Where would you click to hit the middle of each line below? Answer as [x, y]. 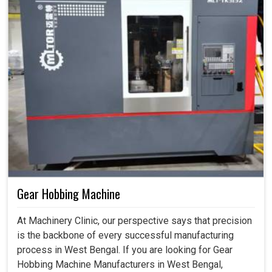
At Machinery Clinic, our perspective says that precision [134, 220]
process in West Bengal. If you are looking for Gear [125, 250]
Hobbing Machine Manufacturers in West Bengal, [120, 264]
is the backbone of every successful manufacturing [125, 235]
